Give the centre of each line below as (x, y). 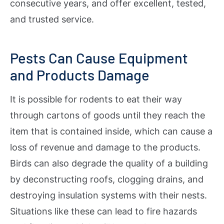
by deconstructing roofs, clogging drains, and (107, 179)
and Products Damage (80, 74)
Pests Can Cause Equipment (99, 57)
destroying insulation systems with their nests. (108, 195)
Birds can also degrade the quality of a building (109, 163)
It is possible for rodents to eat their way (96, 99)
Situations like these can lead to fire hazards (103, 211)
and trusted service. (52, 19)
